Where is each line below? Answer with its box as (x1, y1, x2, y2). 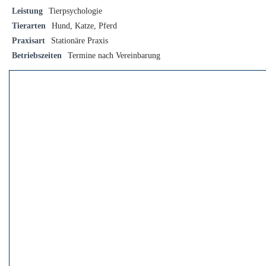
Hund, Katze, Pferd (52, 21, 117, 31)
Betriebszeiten (12, 50, 62, 61)
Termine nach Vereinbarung (68, 50, 160, 61)
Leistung (12, 6, 43, 16)
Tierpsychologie (49, 6, 102, 16)
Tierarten (12, 21, 46, 31)
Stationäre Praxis (51, 36, 108, 46)
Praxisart (12, 36, 45, 46)
